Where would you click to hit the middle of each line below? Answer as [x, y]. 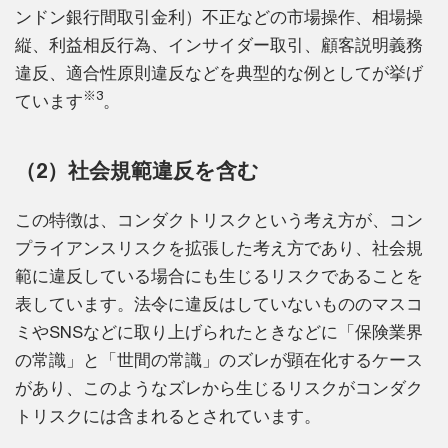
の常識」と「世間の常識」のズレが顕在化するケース [219, 360]
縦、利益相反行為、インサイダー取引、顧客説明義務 [219, 45]
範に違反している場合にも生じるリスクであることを [219, 276]
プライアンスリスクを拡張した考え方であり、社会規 [219, 248]
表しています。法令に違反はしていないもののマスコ [219, 304]
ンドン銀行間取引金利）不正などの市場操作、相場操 [219, 17]
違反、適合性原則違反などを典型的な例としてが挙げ [219, 73]
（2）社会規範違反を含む [137, 170]
